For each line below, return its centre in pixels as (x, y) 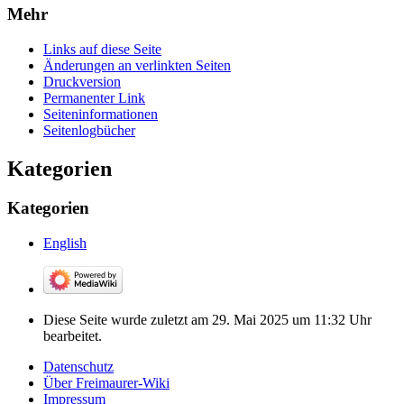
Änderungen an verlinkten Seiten (137, 65)
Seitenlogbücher (89, 130)
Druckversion (82, 81)
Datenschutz (78, 367)
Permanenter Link (94, 97)
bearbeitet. (73, 336)
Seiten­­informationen (101, 114)
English (65, 243)
